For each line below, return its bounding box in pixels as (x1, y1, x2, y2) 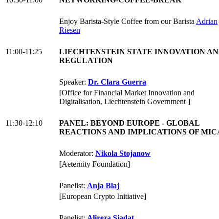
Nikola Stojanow (95, 149, 151, 158)
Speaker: (59, 78, 88, 87)
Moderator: (59, 149, 95, 158)
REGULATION (59, 56, 113, 65)
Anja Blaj (87, 181, 119, 190)
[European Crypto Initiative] (59, 192, 146, 201)
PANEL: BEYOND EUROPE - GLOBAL (59, 119, 199, 128)
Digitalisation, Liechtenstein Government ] (59, 97, 190, 106)
